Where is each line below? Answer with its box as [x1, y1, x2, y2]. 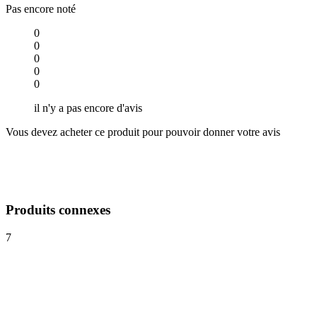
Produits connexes [6, 202, 110, 218]
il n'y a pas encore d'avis [34, 101, 142, 114]
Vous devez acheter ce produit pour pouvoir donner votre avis [6, 125, 280, 138]
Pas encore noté [6, 2, 76, 15]
